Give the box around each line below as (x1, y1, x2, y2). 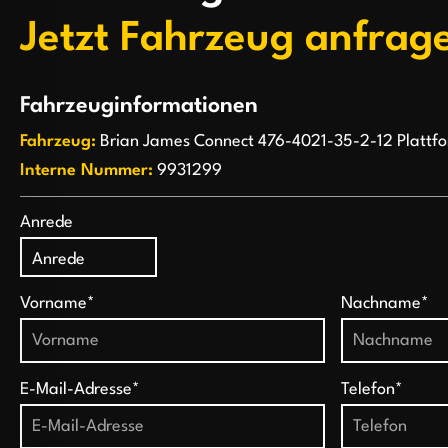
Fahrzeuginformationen (20, 94, 258, 117)
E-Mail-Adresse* (20, 380, 140, 398)
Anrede (20, 213, 73, 231)
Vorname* (20, 294, 95, 312)
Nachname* (340, 294, 429, 312)
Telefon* (340, 380, 403, 398)
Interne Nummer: (20, 161, 153, 179)
